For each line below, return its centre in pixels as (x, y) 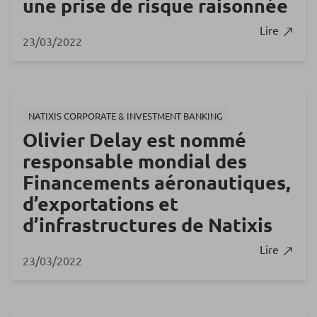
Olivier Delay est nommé (134, 140)
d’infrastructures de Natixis (148, 225)
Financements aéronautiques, (157, 182)
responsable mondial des (135, 161)
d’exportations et (100, 203)
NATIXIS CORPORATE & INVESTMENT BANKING (126, 116)
